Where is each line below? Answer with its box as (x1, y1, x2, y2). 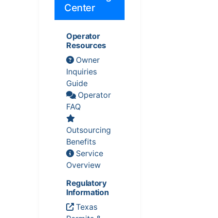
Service (76, 148, 103, 159)
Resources (66, 40, 107, 51)
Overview (66, 160, 101, 170)
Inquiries (66, 67, 97, 77)
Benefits (66, 137, 96, 147)
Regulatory (66, 178, 107, 188)
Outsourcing (66, 125, 111, 135)
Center (64, 2, 95, 14)
